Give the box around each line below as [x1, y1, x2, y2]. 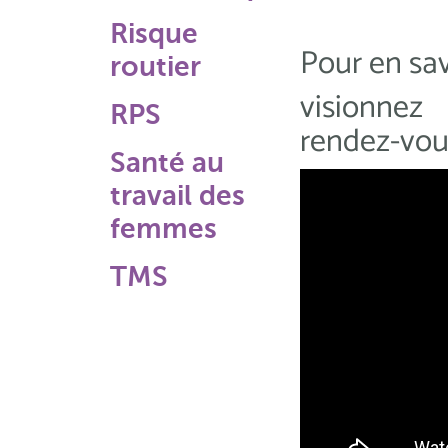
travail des [110, 180, 245, 211]
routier [110, 51, 201, 82]
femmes [110, 213, 217, 244]
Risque [110, 18, 198, 49]
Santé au [110, 147, 224, 178]
